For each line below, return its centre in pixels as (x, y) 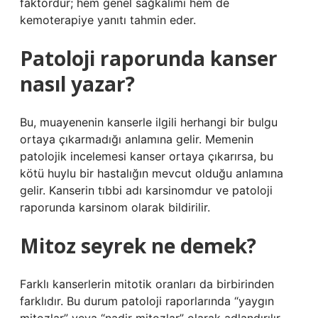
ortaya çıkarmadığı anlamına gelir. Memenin (137, 139)
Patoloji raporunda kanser (149, 58)
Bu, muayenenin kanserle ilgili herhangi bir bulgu (149, 122)
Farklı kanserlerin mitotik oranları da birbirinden (147, 284)
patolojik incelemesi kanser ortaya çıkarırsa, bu (147, 156)
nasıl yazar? (77, 84)
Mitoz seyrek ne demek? (138, 246)
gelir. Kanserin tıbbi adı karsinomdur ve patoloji (146, 190)
